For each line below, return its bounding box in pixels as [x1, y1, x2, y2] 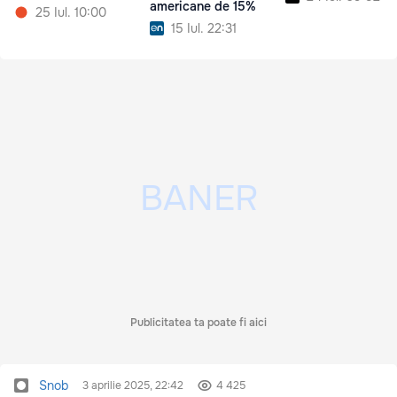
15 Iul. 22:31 [171, 20, 237, 37]
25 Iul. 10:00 [35, 4, 106, 21]
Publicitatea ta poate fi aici [130, 315, 267, 331]
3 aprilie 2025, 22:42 [82, 378, 183, 393]
